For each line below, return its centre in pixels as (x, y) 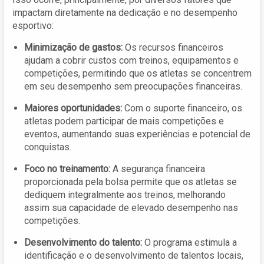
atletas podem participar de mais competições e (124, 121)
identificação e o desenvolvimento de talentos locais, (134, 255)
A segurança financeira (158, 169)
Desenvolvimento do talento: (83, 242)
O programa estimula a (189, 242)
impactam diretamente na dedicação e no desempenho (125, 12)
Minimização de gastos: (73, 47)
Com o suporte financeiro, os (182, 108)
